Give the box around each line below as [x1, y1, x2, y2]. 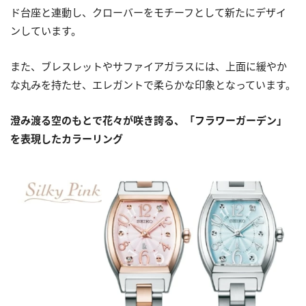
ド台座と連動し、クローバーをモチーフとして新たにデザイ [10, 5, 286, 19]
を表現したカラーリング [10, 131, 123, 145]
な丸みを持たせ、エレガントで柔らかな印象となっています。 [10, 77, 296, 92]
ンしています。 [10, 23, 81, 38]
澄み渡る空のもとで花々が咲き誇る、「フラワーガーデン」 [10, 113, 287, 127]
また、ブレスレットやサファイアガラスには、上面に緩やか [10, 59, 287, 73]
